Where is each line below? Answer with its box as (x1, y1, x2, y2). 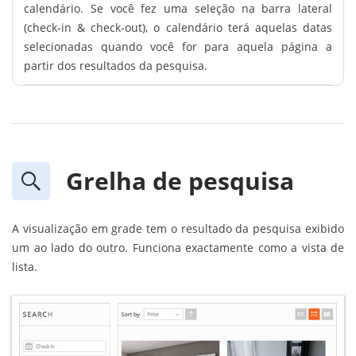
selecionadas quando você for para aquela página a (24, 38, 332, 54)
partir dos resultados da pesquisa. (24, 57, 207, 73)
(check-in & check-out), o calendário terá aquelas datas (24, 19, 332, 35)
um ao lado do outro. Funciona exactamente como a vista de (12, 239, 344, 255)
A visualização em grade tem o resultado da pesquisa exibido (12, 220, 344, 236)
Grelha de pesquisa (66, 164, 294, 197)
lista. (12, 258, 37, 274)
